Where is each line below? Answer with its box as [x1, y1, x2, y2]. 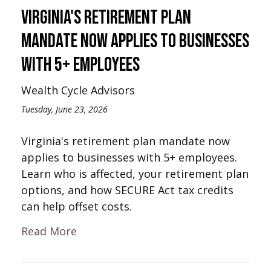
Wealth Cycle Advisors [21, 82, 135, 97]
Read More [21, 223, 77, 238]
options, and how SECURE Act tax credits [21, 182, 233, 197]
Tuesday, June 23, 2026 [21, 103, 108, 115]
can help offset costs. [21, 198, 132, 214]
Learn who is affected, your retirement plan [21, 166, 249, 181]
